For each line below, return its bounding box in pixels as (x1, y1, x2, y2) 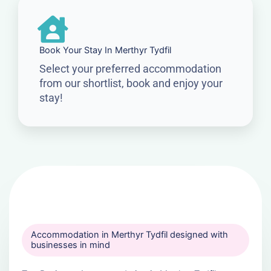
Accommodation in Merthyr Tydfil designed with (30, 229, 228, 241)
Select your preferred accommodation (39, 62, 221, 76)
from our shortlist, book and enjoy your (39, 77, 223, 90)
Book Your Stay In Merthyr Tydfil (39, 45, 171, 56)
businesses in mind (30, 240, 110, 251)
